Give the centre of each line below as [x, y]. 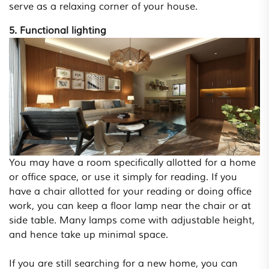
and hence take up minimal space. [90, 235]
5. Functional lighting [58, 31]
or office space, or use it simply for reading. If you [123, 177]
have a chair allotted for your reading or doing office [130, 192]
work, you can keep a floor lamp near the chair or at [130, 206]
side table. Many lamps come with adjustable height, [132, 221]
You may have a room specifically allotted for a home [132, 163]
